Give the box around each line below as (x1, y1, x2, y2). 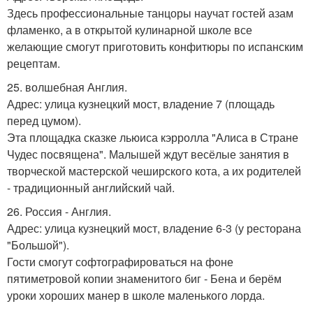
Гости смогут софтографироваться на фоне (7, 254, 233, 270)
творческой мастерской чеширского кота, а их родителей (7, 163, 301, 180)
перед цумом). (7, 112, 81, 129)
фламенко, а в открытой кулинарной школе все (7, 22, 252, 38)
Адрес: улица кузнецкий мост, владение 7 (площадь (7, 96, 275, 112)
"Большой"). (7, 237, 69, 254)
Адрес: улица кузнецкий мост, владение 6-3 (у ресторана (7, 220, 301, 237)
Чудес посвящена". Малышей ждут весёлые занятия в (7, 146, 289, 163)
